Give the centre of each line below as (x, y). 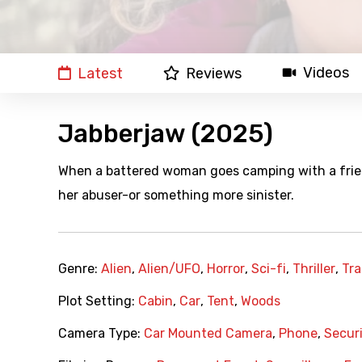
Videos (326, 73)
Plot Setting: (98, 301)
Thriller (314, 269)
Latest (100, 74)
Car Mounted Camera (208, 334)
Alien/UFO (169, 269)
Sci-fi (269, 269)
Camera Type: (101, 334)
